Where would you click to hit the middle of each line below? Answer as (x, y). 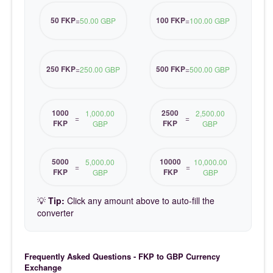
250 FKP (61, 69)
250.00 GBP (100, 69)
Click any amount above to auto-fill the (140, 200)
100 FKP (171, 20)
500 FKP (171, 69)
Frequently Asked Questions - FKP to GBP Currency (122, 256)
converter (55, 212)
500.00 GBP (210, 69)
